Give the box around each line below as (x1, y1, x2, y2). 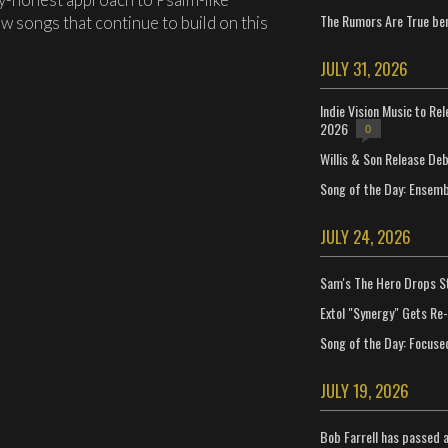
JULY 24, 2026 (319, 224, 411, 249)
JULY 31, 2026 (319, 56, 408, 81)
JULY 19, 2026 (319, 378, 409, 403)
